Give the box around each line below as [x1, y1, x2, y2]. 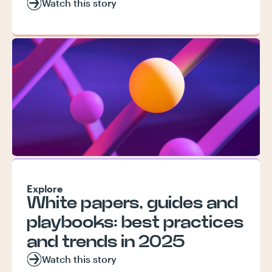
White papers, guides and [27, 195, 238, 212]
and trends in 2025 [27, 234, 185, 251]
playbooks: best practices [27, 214, 243, 231]
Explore [27, 183, 63, 194]
